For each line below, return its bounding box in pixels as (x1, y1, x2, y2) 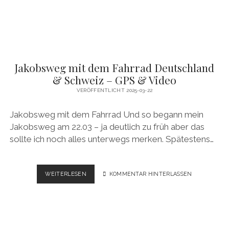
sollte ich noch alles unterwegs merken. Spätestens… (9, 133, 214, 144)
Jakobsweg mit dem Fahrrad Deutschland (15, 60, 214, 75)
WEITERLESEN (45, 170, 86, 177)
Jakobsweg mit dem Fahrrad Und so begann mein (9, 109, 203, 120)
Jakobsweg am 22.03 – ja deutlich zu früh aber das (9, 121, 204, 132)
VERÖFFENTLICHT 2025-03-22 (76, 87, 153, 94)
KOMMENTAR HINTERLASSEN (109, 170, 192, 177)
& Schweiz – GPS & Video (53, 73, 176, 87)
